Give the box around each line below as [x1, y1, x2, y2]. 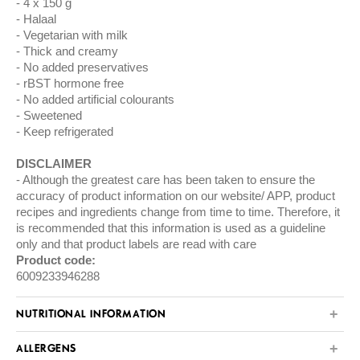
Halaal [23, 12, 56, 27]
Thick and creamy [23, 44, 118, 59]
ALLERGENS [16, 344, 76, 355]
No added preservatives [23, 60, 149, 75]
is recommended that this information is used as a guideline [16, 221, 325, 235]
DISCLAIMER [16, 157, 92, 171]
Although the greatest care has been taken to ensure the [22, 173, 315, 187]
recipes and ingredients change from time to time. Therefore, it [16, 205, 340, 219]
